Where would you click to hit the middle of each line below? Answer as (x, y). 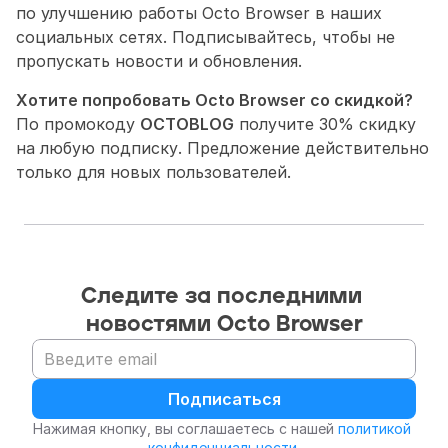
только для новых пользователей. (153, 171)
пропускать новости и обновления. (159, 60)
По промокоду (78, 123)
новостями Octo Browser (224, 324)
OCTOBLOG (187, 123)
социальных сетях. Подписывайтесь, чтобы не (205, 36)
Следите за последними (221, 296)
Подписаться (224, 398)
